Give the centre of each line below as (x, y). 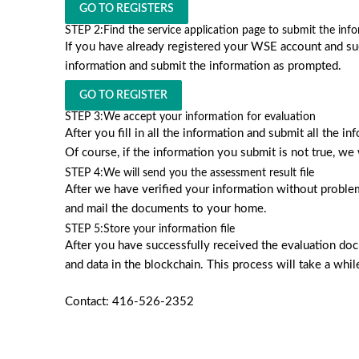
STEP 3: (84, 117)
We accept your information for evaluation (209, 117)
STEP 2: (84, 30)
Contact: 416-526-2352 (129, 302)
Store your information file (169, 229)
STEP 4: (84, 173)
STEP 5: (84, 229)
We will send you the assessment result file (208, 173)
